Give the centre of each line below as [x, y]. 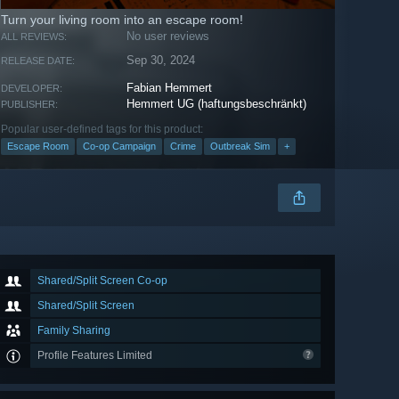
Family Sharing [74, 331]
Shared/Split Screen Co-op [102, 281]
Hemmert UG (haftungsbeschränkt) [217, 104]
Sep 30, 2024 [161, 61]
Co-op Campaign [119, 147]
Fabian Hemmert [170, 88]
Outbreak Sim [240, 147]
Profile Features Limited [96, 356]
